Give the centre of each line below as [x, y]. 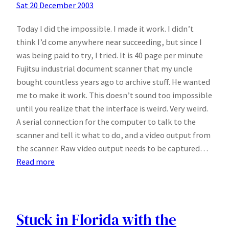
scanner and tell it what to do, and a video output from [113, 135]
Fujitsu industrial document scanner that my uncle [105, 68]
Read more [36, 161]
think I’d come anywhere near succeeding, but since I [109, 42]
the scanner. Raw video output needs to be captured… [112, 148]
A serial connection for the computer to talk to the [106, 121]
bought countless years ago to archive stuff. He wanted [113, 82]
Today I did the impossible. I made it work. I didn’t [105, 28]
